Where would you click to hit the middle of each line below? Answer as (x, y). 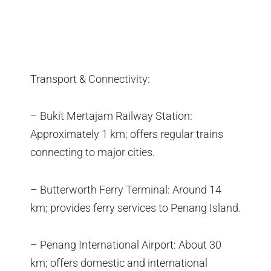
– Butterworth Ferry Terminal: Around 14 (126, 189)
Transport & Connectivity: (90, 79)
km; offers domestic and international (119, 263)
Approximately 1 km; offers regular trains (127, 134)
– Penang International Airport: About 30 (126, 245)
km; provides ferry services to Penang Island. (135, 207)
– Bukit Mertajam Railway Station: (111, 116)
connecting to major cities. (93, 152)
